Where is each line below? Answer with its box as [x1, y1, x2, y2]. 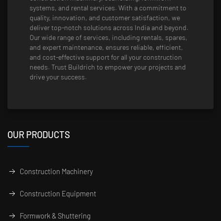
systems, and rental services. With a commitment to [30, 3, 186, 12]
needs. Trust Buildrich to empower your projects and [30, 63, 186, 72]
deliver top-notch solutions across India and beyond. [30, 23, 188, 32]
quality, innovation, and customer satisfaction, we [30, 13, 180, 22]
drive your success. [30, 73, 87, 81]
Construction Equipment [20, 189, 96, 198]
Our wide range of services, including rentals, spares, [30, 33, 187, 42]
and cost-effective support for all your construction [30, 53, 182, 62]
